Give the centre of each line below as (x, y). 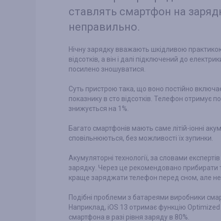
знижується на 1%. (99, 109)
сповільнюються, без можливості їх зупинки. (141, 138)
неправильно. (104, 27)
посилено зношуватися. (107, 69)
